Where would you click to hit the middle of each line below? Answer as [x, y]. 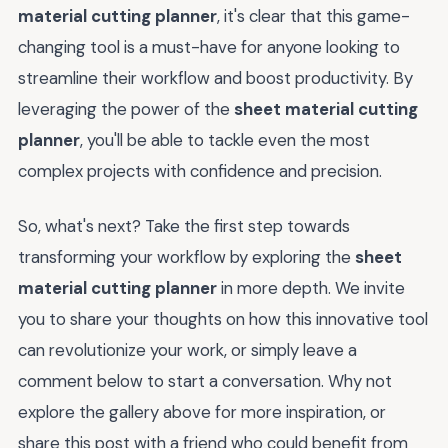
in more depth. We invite [311, 287]
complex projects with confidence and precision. [200, 171]
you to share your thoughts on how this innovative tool [223, 318]
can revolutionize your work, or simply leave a [187, 349]
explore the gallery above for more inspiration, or [202, 411]
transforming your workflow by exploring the [186, 256]
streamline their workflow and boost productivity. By [215, 78]
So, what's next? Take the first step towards [184, 225]
